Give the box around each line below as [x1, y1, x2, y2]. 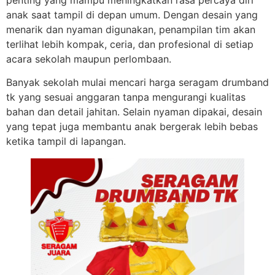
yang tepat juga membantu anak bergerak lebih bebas [6, 120, 258, 133]
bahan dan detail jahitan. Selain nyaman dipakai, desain [6, 106, 262, 118]
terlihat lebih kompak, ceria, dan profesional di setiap [6, 38, 254, 50]
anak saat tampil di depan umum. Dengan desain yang [6, 9, 258, 21]
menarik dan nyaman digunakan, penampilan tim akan [6, 23, 255, 36]
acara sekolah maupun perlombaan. [6, 53, 171, 65]
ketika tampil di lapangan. [6, 135, 126, 148]
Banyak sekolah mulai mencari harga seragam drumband [6, 76, 269, 89]
